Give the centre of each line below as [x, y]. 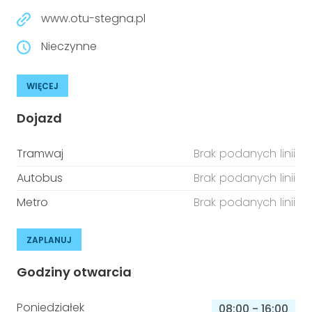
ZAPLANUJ [49, 240]
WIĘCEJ [42, 86]
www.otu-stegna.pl [93, 18]
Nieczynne [69, 46]
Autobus [40, 178]
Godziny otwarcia [74, 272]
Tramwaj [40, 154]
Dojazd [39, 118]
